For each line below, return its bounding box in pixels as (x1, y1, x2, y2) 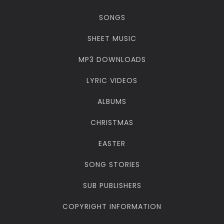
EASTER (98, 138, 125, 149)
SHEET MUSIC (87, 33, 136, 44)
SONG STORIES (84, 159, 140, 170)
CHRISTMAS (90, 117, 133, 128)
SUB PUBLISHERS (82, 180, 141, 191)
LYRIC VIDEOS (86, 75, 137, 86)
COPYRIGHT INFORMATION (62, 201, 161, 212)
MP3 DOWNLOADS (78, 54, 146, 65)
